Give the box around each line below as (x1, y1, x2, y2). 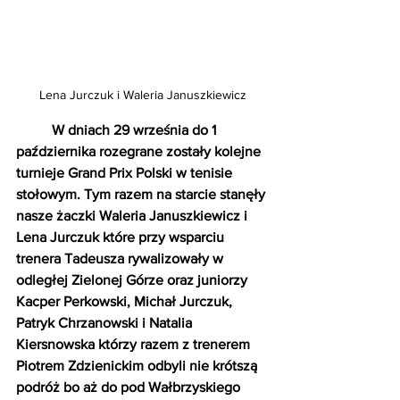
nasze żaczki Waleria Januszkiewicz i (16, 208, 251, 224)
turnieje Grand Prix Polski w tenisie (16, 165, 236, 181)
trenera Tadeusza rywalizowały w (16, 251, 227, 267)
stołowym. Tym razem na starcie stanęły (16, 187, 269, 203)
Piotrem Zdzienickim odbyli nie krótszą (16, 358, 261, 374)
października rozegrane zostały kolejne (16, 144, 264, 160)
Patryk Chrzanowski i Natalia (16, 315, 196, 331)
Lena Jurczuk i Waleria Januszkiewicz (39, 87, 246, 103)
